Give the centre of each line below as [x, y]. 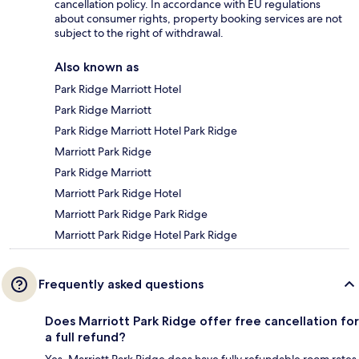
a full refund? [85, 337]
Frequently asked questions [121, 284]
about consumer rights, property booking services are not [198, 19]
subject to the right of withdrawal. [139, 33]
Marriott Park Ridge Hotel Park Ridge [146, 235]
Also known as [97, 67]
